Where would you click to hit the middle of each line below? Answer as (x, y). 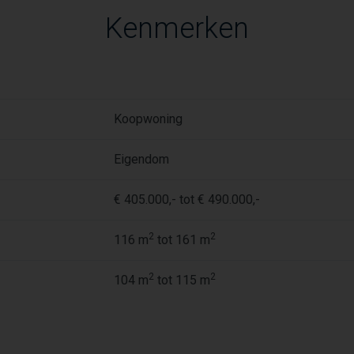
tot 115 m (182, 280)
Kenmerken (177, 28)
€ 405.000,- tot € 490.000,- (187, 200)
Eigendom (141, 159)
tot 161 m (182, 240)
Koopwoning (148, 119)
